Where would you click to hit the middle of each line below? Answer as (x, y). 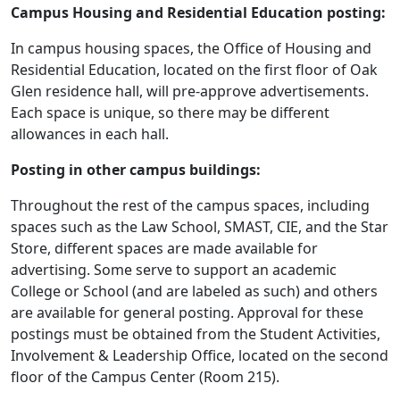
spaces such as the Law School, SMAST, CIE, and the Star (200, 227)
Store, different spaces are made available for (164, 248)
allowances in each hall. (90, 134)
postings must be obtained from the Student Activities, (196, 334)
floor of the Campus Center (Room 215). (145, 377)
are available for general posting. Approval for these (187, 312)
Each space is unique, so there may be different (170, 112)
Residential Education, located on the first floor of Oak (194, 70)
